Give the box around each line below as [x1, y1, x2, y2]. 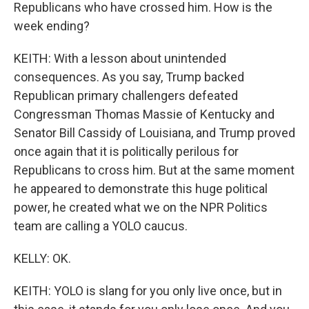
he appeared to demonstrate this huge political [14, 181, 268, 196]
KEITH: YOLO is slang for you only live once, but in [14, 283, 282, 298]
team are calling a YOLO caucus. [14, 219, 188, 233]
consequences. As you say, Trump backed [14, 70, 244, 84]
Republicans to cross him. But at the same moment [14, 163, 295, 177]
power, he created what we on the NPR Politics [14, 200, 268, 215]
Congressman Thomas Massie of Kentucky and [14, 107, 275, 121]
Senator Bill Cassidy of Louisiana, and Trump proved [14, 126, 295, 140]
